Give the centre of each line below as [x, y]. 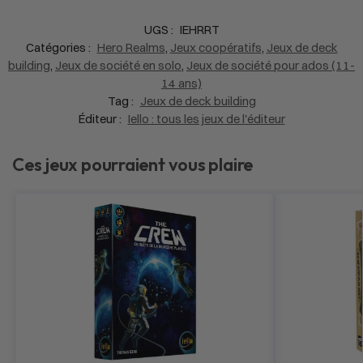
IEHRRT [199, 29]
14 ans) [181, 83]
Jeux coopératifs [216, 47]
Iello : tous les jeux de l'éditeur [206, 118]
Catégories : [59, 47]
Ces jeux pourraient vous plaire [133, 164]
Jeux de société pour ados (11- [271, 65]
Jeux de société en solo [118, 65]
